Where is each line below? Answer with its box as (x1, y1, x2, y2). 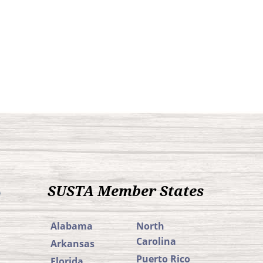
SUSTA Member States (48, 183, 204, 200)
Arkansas (50, 237, 95, 250)
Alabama (50, 220, 93, 232)
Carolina (136, 235, 176, 248)
